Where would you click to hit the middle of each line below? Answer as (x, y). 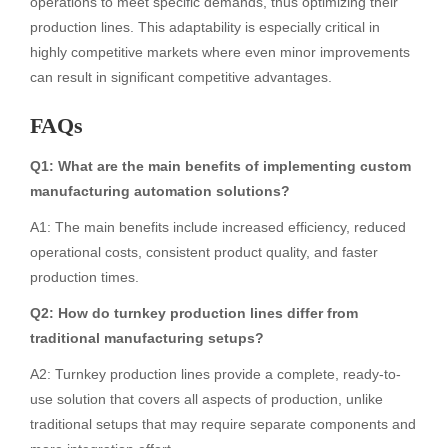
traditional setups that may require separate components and (223, 424)
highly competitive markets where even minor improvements (220, 51)
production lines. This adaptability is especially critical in (205, 26)
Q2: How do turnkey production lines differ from (194, 313)
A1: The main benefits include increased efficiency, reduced (218, 226)
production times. (84, 276)
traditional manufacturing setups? (147, 338)
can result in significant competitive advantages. (181, 76)
